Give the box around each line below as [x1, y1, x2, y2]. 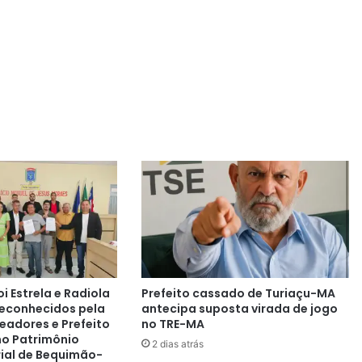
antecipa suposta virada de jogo [141, 301, 338, 318]
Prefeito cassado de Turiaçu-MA [141, 285, 335, 302]
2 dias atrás [151, 338, 204, 351]
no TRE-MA [141, 316, 204, 333]
